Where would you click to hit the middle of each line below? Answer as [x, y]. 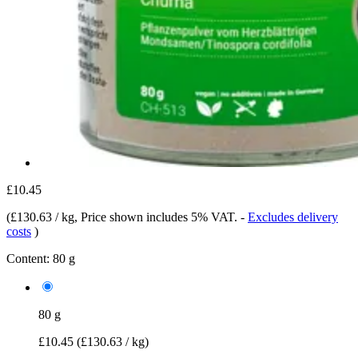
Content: [28, 258]
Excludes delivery [293, 217]
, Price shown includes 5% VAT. [157, 217]
